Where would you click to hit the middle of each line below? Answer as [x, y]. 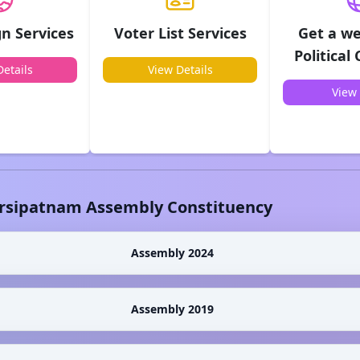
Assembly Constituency [177, 207]
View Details [180, 70]
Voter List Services [180, 33]
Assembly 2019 [172, 309]
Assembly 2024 [172, 253]
